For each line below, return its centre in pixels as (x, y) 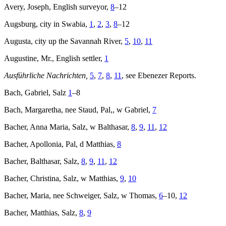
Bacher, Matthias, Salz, (42, 213)
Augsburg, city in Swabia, (47, 24)
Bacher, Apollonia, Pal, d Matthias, (61, 144)
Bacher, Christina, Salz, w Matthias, (62, 179)
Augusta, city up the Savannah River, (64, 41)
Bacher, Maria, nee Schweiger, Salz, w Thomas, (81, 196)
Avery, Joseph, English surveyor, (57, 7)
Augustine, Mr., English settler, (54, 59)
